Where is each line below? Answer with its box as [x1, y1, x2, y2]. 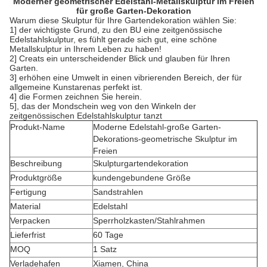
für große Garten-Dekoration [76, 6, 191, 15]
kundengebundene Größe [93, 173, 191, 182]
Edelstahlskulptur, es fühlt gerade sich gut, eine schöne [10, 35, 217, 44]
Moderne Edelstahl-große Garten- [93, 122, 221, 132]
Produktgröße [10, 173, 62, 182]
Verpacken [10, 216, 50, 225]
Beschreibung [10, 159, 62, 168]
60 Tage [93, 230, 123, 240]
